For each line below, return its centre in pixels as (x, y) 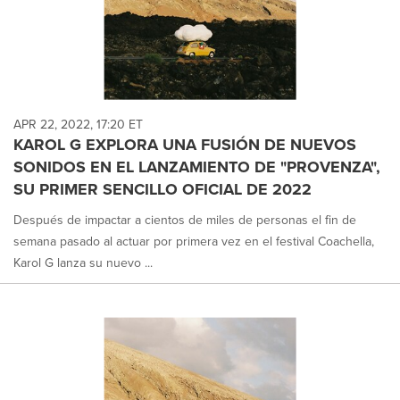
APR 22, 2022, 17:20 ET (78, 125)
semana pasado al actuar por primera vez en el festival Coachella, (194, 242)
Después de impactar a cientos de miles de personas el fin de (185, 220)
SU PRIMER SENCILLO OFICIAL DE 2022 (162, 189)
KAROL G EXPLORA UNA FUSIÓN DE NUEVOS (185, 145)
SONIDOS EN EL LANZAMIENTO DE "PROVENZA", (197, 167)
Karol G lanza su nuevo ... (83, 263)
